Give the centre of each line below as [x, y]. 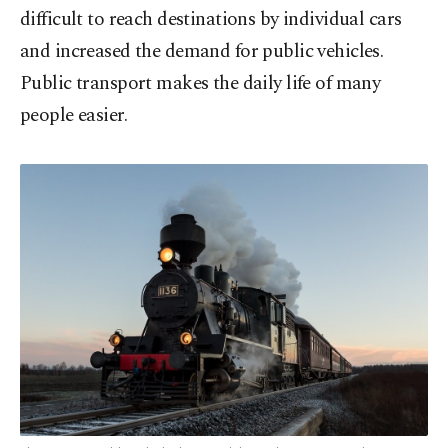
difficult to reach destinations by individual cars [211, 19]
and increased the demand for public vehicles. [202, 51]
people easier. [74, 115]
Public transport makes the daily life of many [200, 83]
